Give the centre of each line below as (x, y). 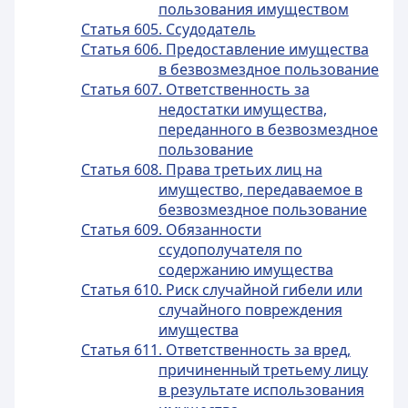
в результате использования (261, 390)
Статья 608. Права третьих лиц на (201, 169)
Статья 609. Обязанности (171, 229)
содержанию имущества (245, 270)
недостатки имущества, (242, 109)
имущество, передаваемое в (260, 189)
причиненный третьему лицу (263, 370)
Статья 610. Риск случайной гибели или (221, 290)
